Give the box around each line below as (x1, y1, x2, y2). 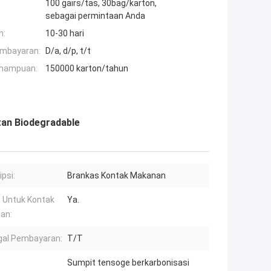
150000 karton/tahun (45, 64, 128, 74)
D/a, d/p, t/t (45, 46, 91, 56)
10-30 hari (45, 28, 84, 39)
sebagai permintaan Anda (45, 11, 145, 21)
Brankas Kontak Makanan (67, 171, 166, 181)
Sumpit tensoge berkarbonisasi (67, 258, 189, 268)
